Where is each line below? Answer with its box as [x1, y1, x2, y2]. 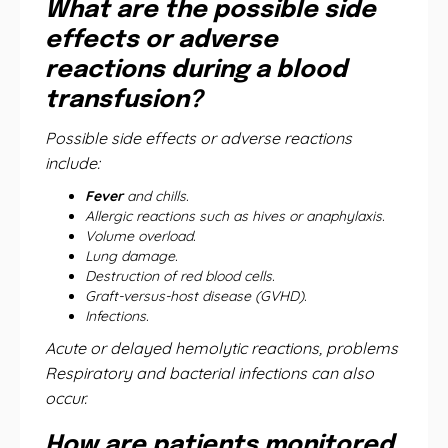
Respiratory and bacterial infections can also [45, 363, 374, 383]
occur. [45, 388, 87, 408]
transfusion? [45, 88, 203, 113]
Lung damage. [85, 247, 178, 265]
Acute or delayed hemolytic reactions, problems [45, 338, 398, 358]
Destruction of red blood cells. [85, 267, 275, 285]
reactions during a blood [45, 58, 347, 83]
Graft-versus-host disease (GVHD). [85, 287, 307, 305]
